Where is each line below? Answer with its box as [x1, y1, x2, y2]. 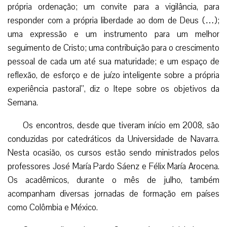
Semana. [8, 96, 38, 108]
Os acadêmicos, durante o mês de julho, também [8, 174, 219, 186]
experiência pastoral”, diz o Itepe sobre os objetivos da [8, 83, 219, 95]
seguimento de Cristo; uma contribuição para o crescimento [8, 42, 219, 54]
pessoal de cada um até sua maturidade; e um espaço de [8, 55, 219, 67]
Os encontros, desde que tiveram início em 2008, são [23, 119, 219, 131]
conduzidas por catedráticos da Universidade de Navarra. [8, 133, 219, 145]
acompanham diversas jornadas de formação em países [8, 187, 219, 200]
